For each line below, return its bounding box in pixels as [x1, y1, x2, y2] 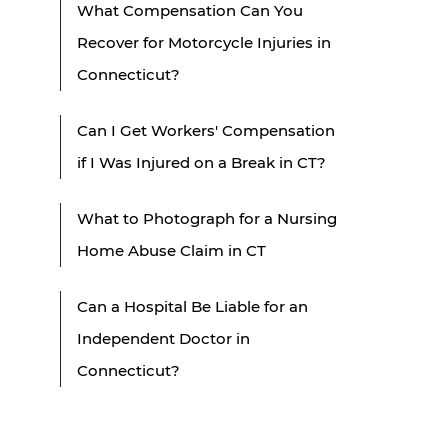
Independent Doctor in [77, 328, 250, 348]
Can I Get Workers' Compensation [77, 120, 335, 140]
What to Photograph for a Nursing [77, 208, 337, 228]
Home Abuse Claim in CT [77, 240, 266, 260]
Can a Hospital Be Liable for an [77, 296, 308, 316]
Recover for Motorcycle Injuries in [77, 32, 331, 52]
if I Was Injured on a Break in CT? [77, 152, 326, 172]
